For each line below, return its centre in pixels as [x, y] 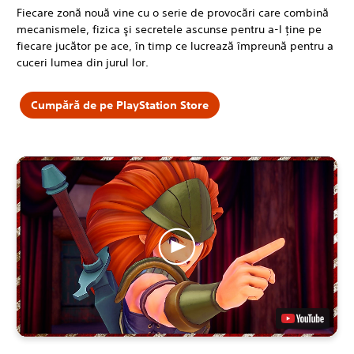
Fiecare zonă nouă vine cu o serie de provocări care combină [173, 12]
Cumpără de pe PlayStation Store [119, 105]
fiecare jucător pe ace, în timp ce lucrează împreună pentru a [175, 45]
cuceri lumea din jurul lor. [83, 62]
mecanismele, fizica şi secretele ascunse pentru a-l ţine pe [169, 29]
